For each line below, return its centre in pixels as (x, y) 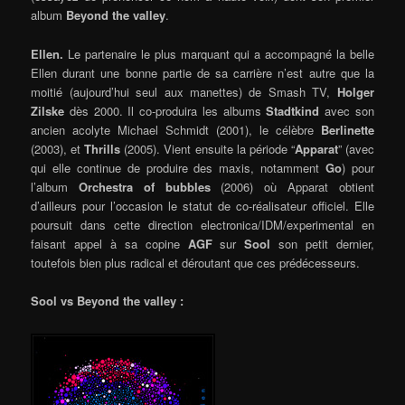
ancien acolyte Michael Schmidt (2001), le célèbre (176, 129)
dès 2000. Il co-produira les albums (165, 110)
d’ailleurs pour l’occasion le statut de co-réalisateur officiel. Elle (202, 205)
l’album (55, 186)
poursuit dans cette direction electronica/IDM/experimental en (202, 224)
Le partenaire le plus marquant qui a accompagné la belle (219, 53)
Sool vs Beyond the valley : (108, 300)
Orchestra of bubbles (144, 186)
